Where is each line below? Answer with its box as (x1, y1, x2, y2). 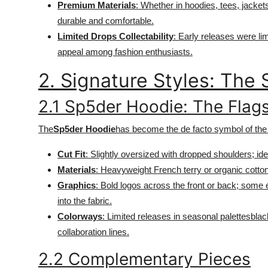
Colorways (57, 211, 102, 221)
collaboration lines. (57, 227, 129, 237)
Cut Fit (57, 149, 86, 159)
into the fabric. (57, 196, 112, 206)
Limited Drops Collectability (57, 31, 173, 41)
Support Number (9, 63, 85, 75)
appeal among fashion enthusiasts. (57, 47, 193, 57)
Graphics (57, 180, 96, 190)
